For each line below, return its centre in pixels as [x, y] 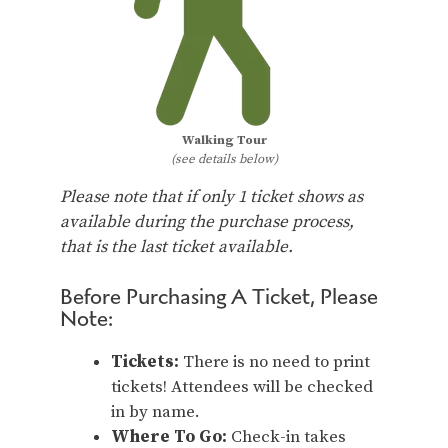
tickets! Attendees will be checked [242, 386]
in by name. [157, 411]
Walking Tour [224, 140]
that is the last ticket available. [176, 247]
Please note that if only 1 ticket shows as [211, 197]
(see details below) [224, 159]
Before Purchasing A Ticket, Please [219, 296]
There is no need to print [274, 361]
